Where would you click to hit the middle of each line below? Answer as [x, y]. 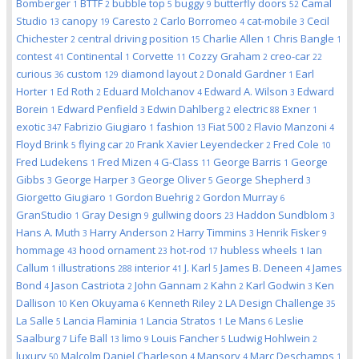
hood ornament [119, 250]
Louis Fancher [186, 338]
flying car [102, 144]
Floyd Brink [44, 144]
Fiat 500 [228, 127]
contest [35, 56]
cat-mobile [273, 21]
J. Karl [199, 268]
